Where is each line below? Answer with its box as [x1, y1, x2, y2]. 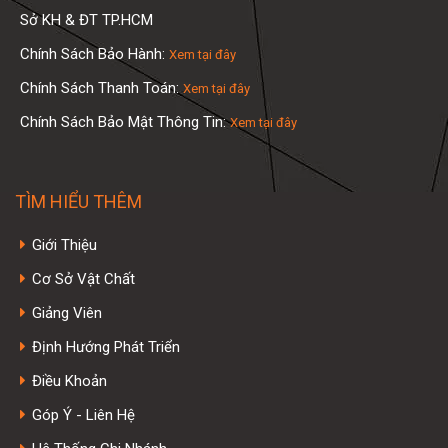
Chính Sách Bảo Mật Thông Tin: [20, 113, 230, 132]
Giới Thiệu [32, 235, 97, 254]
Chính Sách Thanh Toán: [20, 79, 183, 98]
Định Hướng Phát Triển [32, 337, 180, 356]
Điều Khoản [32, 371, 107, 390]
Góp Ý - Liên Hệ [32, 405, 135, 424]
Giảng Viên [32, 303, 102, 322]
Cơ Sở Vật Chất [32, 269, 135, 288]
